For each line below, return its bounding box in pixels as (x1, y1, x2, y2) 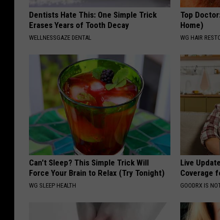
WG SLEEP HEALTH (29, 182, 76, 190)
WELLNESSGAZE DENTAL (29, 34, 91, 42)
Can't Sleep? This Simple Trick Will (29, 158, 149, 168)
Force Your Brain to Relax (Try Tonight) (29, 168, 165, 178)
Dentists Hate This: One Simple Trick (29, 10, 157, 20)
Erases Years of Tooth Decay (29, 20, 129, 30)
